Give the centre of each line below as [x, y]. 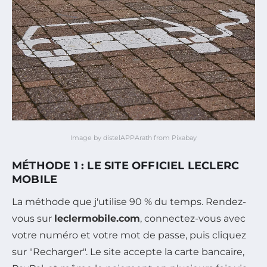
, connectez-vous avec [193, 218]
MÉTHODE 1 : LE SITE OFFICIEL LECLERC [126, 165]
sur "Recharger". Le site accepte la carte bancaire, [128, 252]
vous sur [33, 218]
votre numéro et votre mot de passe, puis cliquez [129, 235]
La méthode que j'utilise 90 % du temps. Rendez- [129, 201]
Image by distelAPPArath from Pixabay [133, 137]
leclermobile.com [97, 218]
